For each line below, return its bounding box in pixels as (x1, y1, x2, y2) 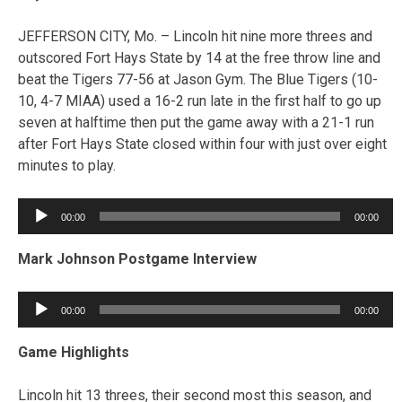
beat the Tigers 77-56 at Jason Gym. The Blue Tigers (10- (18, 70, 378, 88)
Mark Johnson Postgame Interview (18, 249, 257, 267)
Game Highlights (18, 343, 129, 361)
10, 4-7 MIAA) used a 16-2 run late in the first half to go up (18, 92, 381, 109)
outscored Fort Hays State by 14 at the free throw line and (18, 48, 380, 66)
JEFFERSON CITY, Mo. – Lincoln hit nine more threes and (18, 27, 372, 45)
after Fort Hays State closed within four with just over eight (18, 135, 387, 153)
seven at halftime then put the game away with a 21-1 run (18, 113, 374, 131)
